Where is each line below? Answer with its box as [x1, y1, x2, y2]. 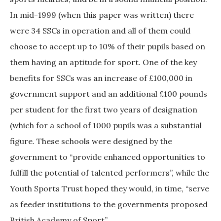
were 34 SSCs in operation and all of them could [10, 26, 190, 36]
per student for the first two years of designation [10, 105, 197, 115]
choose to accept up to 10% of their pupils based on [10, 41, 205, 52]
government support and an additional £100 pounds [10, 89, 207, 99]
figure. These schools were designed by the [10, 136, 172, 147]
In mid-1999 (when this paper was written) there [10, 10, 194, 20]
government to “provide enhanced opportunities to [10, 152, 205, 162]
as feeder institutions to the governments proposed [10, 199, 208, 210]
